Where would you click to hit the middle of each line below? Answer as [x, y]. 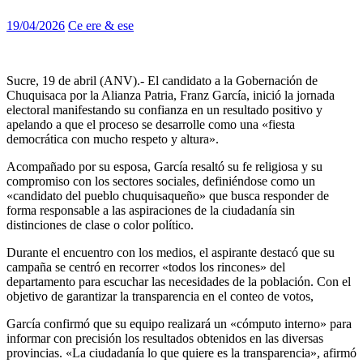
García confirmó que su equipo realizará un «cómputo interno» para [179, 324]
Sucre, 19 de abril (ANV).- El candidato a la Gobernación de [162, 81]
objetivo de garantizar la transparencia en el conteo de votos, [160, 297]
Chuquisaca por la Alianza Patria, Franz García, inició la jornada [171, 96]
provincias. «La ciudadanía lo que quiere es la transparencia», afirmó [181, 353]
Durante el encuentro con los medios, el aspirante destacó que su [171, 253]
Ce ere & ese [101, 26]
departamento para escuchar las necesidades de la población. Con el [179, 282]
